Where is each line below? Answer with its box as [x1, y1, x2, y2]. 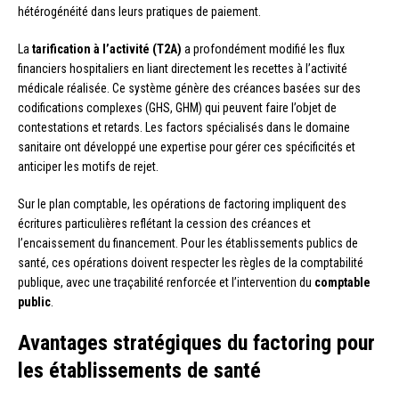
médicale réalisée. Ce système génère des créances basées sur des [18, 80, 361, 95]
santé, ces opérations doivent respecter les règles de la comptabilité [18, 255, 363, 270]
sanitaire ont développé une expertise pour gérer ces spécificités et [18, 139, 355, 154]
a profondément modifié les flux [182, 41, 345, 56]
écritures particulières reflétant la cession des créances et [18, 216, 311, 231]
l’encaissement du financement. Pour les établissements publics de [18, 235, 358, 250]
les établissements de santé [18, 357, 261, 383]
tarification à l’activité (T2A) [32, 41, 182, 56]
